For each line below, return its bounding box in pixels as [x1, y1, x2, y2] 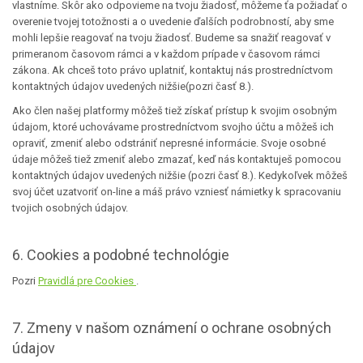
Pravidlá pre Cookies [38, 275, 136, 287]
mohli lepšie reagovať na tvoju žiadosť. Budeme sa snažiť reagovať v [12, 32, 331, 44]
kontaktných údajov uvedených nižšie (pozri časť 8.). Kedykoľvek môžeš [12, 169, 348, 181]
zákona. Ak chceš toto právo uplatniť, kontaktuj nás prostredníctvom [12, 64, 333, 76]
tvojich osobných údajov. [12, 202, 128, 214]
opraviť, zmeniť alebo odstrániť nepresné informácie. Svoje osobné [12, 137, 326, 149]
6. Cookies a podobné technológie [12, 246, 229, 263]
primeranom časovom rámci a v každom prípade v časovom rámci [12, 48, 320, 60]
